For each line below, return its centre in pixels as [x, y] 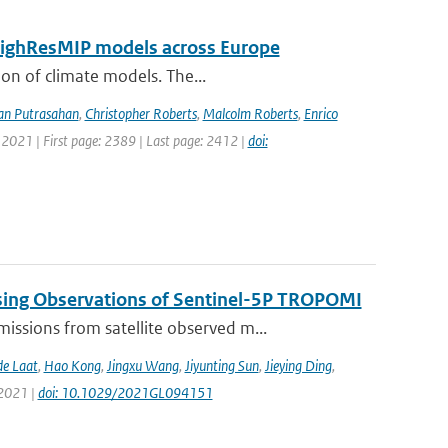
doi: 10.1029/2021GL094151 [125, 392]
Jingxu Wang [142, 365]
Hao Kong [72, 365]
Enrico [320, 113]
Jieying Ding [298, 365]
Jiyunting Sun [221, 365]
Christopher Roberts [140, 113]
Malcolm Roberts [250, 113]
